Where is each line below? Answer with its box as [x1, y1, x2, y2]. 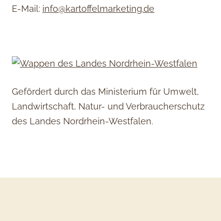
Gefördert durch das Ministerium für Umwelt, [12, 86, 199, 97]
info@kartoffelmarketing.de [42, 3, 154, 14]
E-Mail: [12, 3, 42, 14]
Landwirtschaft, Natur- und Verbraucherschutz [12, 101, 205, 111]
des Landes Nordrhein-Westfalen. [12, 115, 153, 126]
